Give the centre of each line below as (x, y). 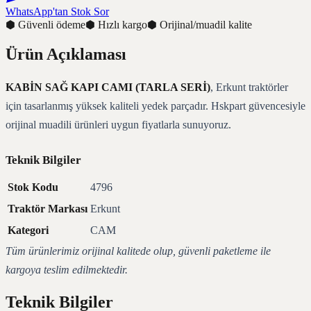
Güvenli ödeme (52, 24)
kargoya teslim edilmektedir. (67, 269)
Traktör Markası (48, 208)
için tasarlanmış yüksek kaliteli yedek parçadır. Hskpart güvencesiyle (155, 106)
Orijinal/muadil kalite (206, 24)
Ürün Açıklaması (66, 54)
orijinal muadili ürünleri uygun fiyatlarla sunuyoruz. (118, 124)
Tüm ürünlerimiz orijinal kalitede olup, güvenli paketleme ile (138, 251)
